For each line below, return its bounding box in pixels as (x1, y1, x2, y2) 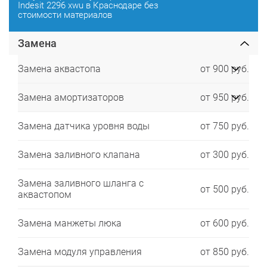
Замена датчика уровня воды (18, 120, 150, 132)
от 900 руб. (200, 63, 249, 74)
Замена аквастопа (18, 63, 101, 74)
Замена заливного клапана (18, 149, 140, 160)
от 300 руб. (200, 149, 249, 160)
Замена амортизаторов (18, 92, 124, 103)
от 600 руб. (200, 218, 249, 229)
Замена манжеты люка (18, 218, 122, 229)
